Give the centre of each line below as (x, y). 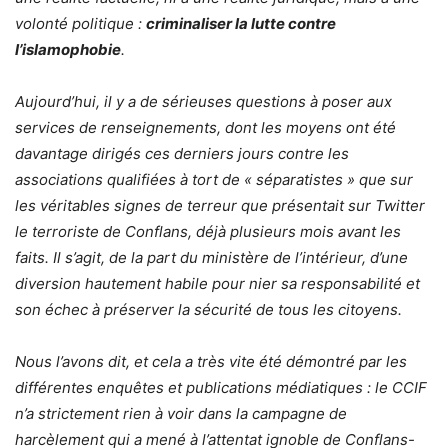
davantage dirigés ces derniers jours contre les (182, 154)
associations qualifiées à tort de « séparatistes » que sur (214, 180)
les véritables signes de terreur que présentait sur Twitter (220, 206)
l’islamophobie (68, 50)
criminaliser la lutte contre (241, 24)
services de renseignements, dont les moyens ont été (205, 128)
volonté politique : (80, 24)
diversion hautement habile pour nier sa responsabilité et (217, 284)
